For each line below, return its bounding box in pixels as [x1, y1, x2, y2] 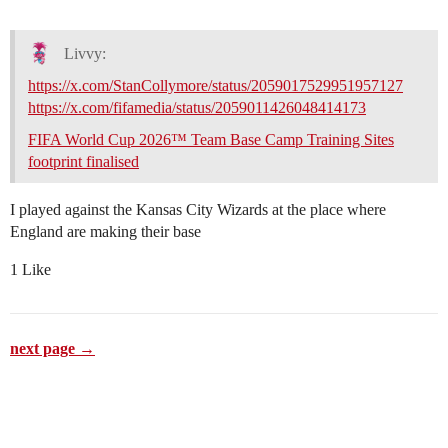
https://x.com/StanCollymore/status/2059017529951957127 [28, 77, 403, 95]
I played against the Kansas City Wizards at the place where [10, 201, 386, 219]
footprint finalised [28, 153, 139, 171]
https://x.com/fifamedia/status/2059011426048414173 [28, 99, 366, 117]
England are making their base [10, 223, 201, 241]
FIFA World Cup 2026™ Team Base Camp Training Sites [28, 131, 394, 149]
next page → [10, 340, 95, 358]
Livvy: [59, 44, 106, 62]
